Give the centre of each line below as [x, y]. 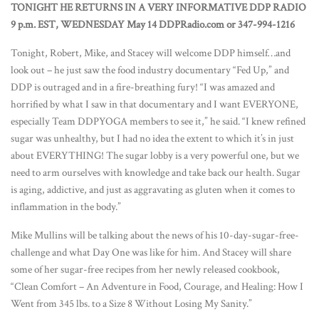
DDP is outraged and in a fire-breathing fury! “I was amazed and [143, 87]
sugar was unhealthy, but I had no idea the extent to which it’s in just [152, 138]
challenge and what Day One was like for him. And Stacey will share [151, 252]
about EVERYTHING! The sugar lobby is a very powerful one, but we [155, 155]
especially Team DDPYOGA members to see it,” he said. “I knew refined [158, 121]
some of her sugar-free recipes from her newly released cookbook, [145, 269]
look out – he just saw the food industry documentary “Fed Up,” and [150, 70]
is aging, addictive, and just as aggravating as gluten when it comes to [153, 189]
